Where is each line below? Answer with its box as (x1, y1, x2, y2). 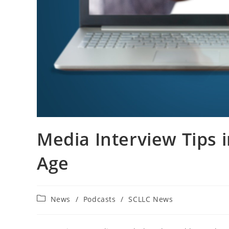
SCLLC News (128, 194, 173, 204)
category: (36, 203, 71, 213)
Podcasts (83, 194, 116, 204)
